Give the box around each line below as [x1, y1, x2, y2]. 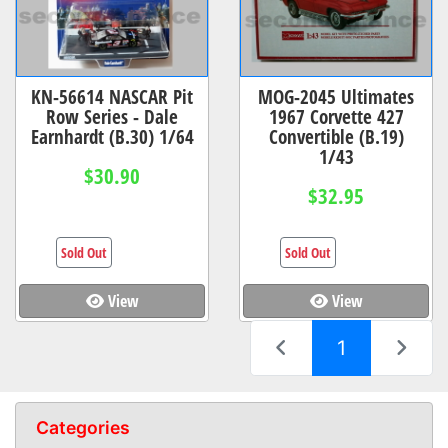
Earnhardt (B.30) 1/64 [30, 122, 194, 150]
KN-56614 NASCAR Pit [31, 82, 193, 110]
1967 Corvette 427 [268, 102, 404, 130]
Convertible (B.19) [268, 122, 404, 150]
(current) [345, 335, 427, 359]
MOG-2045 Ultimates [258, 82, 414, 110]
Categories [36, 417, 130, 438]
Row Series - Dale [46, 102, 178, 130]
